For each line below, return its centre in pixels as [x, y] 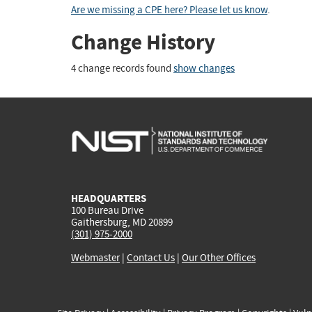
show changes [204, 68]
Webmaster [95, 257]
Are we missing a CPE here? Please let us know [169, 10]
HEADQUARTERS [109, 198]
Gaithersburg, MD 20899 [122, 222]
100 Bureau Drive [107, 210]
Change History [143, 42]
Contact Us [151, 257]
